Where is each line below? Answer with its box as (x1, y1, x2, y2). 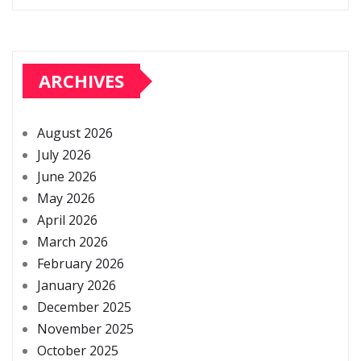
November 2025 (37, 320, 134, 338)
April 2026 (37, 211, 98, 230)
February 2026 (37, 255, 124, 273)
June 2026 (37, 168, 97, 186)
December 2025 (37, 298, 131, 317)
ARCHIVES (39, 68, 124, 93)
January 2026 (37, 276, 116, 295)
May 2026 (37, 189, 95, 208)
